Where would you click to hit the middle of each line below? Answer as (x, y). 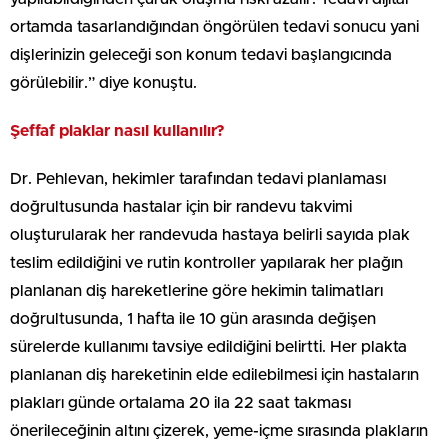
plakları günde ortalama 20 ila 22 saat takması (180, 402)
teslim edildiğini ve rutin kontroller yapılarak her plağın (206, 262)
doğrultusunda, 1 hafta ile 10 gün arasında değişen (193, 318)
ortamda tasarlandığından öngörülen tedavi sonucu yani (214, 26)
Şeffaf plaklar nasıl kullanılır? (117, 130)
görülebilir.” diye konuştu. (103, 82)
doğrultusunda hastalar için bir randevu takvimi (181, 206)
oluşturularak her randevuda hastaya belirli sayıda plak (210, 234)
